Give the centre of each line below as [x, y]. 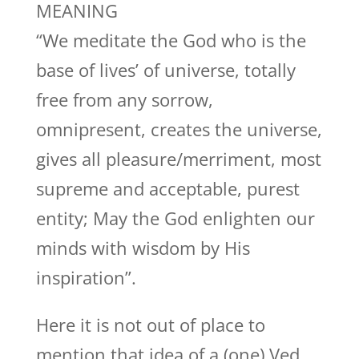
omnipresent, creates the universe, [179, 129]
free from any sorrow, [124, 99]
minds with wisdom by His [143, 248]
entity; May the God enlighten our [175, 218]
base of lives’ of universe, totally [165, 70]
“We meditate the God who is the [171, 40]
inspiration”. [86, 277]
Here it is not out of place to [150, 325]
